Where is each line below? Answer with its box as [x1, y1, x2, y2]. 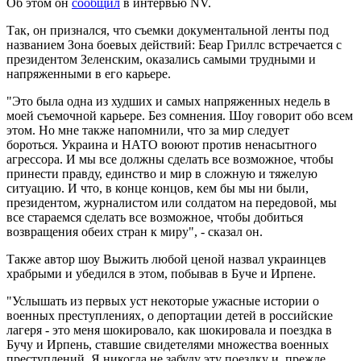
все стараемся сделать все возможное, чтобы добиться [6, 210, 303, 224]
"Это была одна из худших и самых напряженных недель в [6, 93, 330, 108]
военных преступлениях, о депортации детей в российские [6, 308, 333, 322]
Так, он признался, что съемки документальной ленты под [6, 23, 329, 37]
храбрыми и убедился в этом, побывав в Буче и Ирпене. [6, 266, 316, 280]
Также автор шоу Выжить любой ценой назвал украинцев [6, 251, 326, 266]
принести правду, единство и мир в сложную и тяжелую [6, 166, 317, 180]
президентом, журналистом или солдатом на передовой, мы [6, 195, 337, 210]
